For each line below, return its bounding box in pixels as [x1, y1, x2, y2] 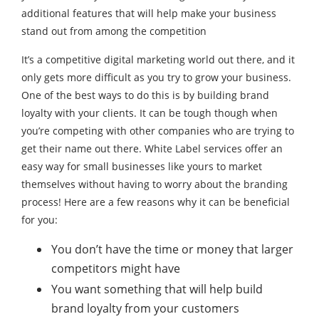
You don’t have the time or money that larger [51, 241, 293, 257]
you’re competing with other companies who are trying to [21, 124, 294, 137]
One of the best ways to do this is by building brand [21, 88, 269, 102]
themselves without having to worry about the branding [21, 177, 288, 191]
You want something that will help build [51, 281, 263, 297]
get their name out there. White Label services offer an [21, 142, 283, 155]
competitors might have [51, 261, 180, 276]
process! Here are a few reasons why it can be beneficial [21, 195, 290, 209]
